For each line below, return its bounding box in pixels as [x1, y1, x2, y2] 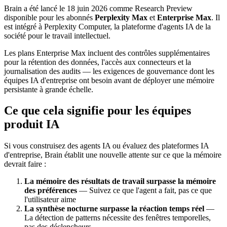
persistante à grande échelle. [4, 85, 93, 94]
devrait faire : [4, 160, 46, 169]
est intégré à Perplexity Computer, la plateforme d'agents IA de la [4, 22, 211, 31]
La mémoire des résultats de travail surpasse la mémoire [24, 177, 216, 186]
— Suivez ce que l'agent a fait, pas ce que [77, 186, 212, 195]
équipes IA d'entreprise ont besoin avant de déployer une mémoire [4, 75, 214, 85]
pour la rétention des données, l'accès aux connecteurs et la [4, 57, 191, 66]
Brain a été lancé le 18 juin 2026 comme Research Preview [4, 4, 193, 13]
